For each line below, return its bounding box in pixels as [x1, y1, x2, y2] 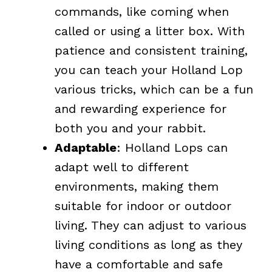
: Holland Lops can [117, 140, 228, 155]
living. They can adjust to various [55, 217, 246, 233]
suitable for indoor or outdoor [55, 198, 231, 213]
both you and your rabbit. [55, 120, 206, 135]
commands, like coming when [55, 4, 229, 19]
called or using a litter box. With [55, 23, 245, 38]
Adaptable [55, 140, 117, 155]
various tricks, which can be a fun [55, 81, 253, 97]
